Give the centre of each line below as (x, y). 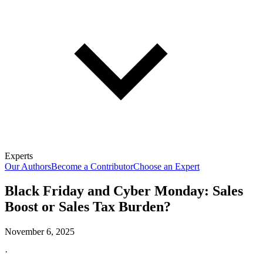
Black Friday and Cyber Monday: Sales (124, 191)
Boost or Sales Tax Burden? (88, 207)
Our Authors (28, 166)
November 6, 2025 (40, 232)
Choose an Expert (166, 166)
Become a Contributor (92, 166)
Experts (19, 156)
